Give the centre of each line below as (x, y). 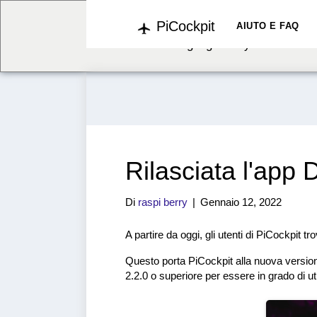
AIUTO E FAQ (268, 26)
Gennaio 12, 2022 (241, 202)
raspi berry (163, 202)
